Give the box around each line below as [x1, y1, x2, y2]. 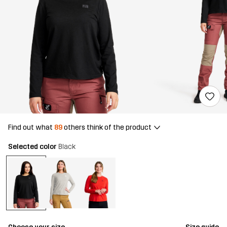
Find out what [8, 123, 54, 132]
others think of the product [62, 123, 152, 132]
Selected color [8, 142, 58, 152]
